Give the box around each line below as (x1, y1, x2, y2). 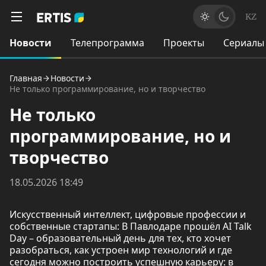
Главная (9, 72, 42, 84)
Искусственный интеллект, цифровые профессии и (9, 208, 246, 221)
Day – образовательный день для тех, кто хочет (9, 232, 231, 245)
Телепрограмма (71, 36, 144, 49)
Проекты (163, 36, 204, 49)
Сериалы (223, 36, 264, 49)
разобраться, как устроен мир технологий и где (9, 243, 232, 256)
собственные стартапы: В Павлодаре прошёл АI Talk (9, 220, 252, 233)
